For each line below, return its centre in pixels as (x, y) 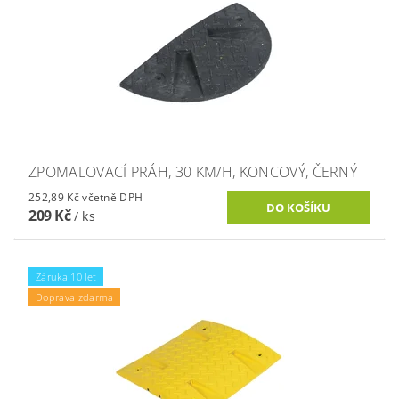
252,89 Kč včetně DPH (113, 197)
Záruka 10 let (66, 277)
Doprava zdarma (75, 297)
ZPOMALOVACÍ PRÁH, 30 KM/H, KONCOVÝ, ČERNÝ (193, 172)
